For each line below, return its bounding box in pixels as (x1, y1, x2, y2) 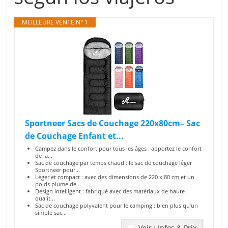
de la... (35, 152, 53, 159)
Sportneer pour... (35, 166, 80, 174)
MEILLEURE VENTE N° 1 (22, 18, 89, 26)
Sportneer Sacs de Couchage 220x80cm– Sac (25, 118, 201, 129)
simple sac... (35, 209, 67, 216)
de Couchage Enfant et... (25, 130, 124, 141)
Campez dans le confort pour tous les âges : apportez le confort (35, 145, 202, 152)
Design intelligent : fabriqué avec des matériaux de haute (35, 187, 185, 195)
